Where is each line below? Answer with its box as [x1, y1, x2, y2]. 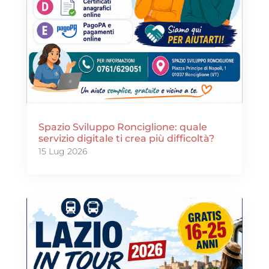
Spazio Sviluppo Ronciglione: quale [38, 121, 207, 133]
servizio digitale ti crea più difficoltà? [38, 133, 214, 145]
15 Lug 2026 [38, 146, 87, 157]
